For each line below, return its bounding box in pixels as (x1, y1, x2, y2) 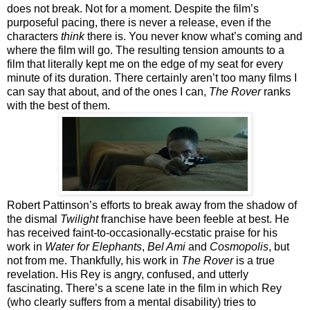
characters (7, 30, 61, 42)
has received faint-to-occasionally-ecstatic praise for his (7, 226, 277, 239)
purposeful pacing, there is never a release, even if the (7, 16, 271, 28)
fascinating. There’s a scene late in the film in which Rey (7, 282, 282, 294)
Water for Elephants (45, 240, 142, 253)
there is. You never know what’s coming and (84, 30, 302, 42)
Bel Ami (147, 240, 185, 253)
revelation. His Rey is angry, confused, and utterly (7, 268, 248, 280)
